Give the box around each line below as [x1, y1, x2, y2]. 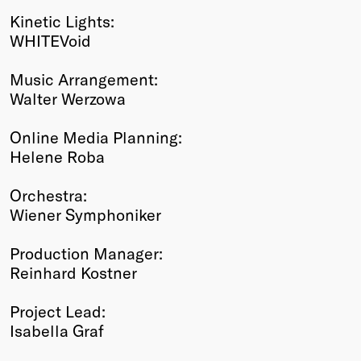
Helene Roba [10, 146, 105, 166]
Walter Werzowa [10, 88, 126, 108]
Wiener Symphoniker [10, 204, 161, 224]
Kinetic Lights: [10, 10, 114, 31]
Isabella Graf [10, 320, 104, 340]
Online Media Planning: [10, 127, 182, 147]
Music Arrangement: [10, 68, 158, 89]
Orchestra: [10, 185, 87, 205]
